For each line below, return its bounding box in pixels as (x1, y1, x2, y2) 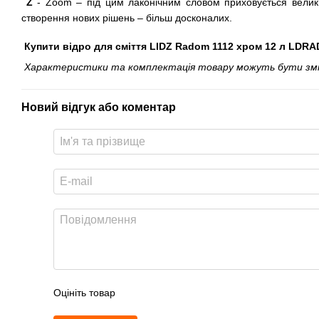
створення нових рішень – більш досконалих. (21, 12, 232, 24)
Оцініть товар (53, 287, 115, 299)
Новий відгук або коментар (21, 101, 176, 114)
